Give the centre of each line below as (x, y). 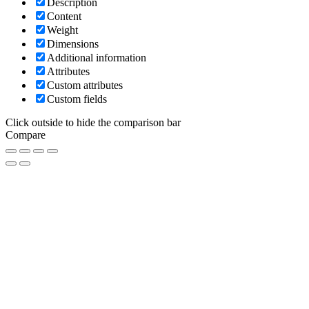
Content (64, 17)
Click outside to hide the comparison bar (93, 123)
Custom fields (77, 99)
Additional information (97, 58)
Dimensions (73, 44)
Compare (26, 135)
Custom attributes (85, 86)
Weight (62, 30)
